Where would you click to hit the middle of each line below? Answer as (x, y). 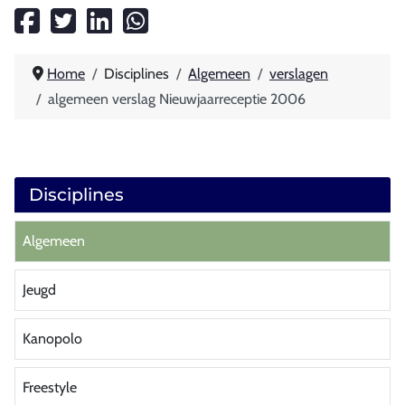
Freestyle (50, 387)
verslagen (299, 73)
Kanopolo (52, 338)
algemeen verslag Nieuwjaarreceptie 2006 (177, 99)
